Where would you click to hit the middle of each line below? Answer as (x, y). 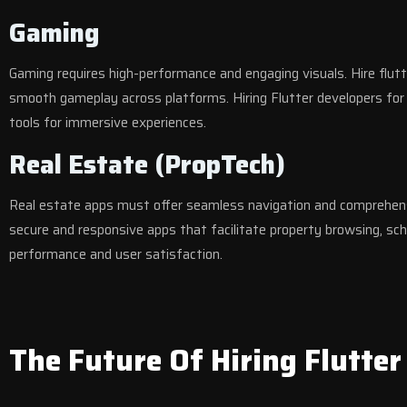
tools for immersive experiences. (108, 123)
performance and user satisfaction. (116, 254)
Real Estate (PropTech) (147, 164)
